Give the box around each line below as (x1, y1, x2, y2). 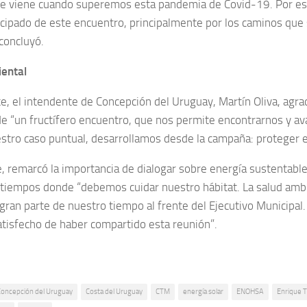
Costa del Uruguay (86, 286, 143, 296)
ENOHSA (236, 286, 264, 296)
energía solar (183, 286, 223, 296)
